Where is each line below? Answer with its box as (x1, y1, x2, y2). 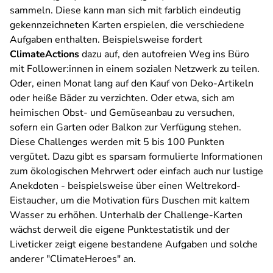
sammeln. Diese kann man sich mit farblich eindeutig (10, 4, 241, 17)
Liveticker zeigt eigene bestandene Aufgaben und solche (10, 238, 258, 251)
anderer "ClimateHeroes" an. (10, 252, 136, 266)
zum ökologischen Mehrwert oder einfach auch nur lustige (10, 165, 263, 178)
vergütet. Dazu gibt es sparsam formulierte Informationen (10, 150, 263, 163)
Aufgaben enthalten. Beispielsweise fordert (10, 33, 202, 46)
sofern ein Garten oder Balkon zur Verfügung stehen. (10, 121, 241, 134)
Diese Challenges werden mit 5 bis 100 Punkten (10, 135, 224, 149)
